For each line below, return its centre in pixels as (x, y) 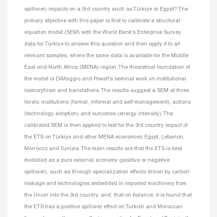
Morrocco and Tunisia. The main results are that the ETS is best (103, 148)
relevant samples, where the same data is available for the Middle (106, 55)
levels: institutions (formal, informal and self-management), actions (108, 102)
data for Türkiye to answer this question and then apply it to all (102, 44)
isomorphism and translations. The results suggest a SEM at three (107, 90)
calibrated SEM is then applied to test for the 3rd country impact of (106, 125)
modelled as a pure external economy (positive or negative (97, 160)
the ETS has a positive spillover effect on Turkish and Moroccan (103, 207)
